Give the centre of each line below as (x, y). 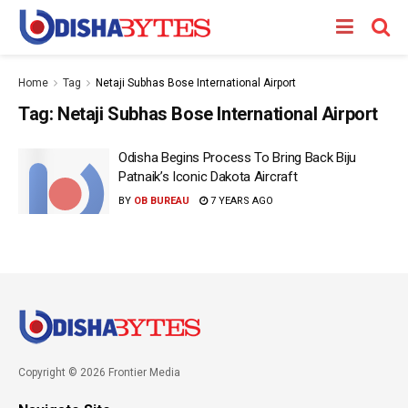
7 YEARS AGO (240, 201)
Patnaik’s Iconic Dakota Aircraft (208, 177)
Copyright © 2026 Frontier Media (99, 372)
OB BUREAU (162, 201)
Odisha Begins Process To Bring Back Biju (237, 158)
